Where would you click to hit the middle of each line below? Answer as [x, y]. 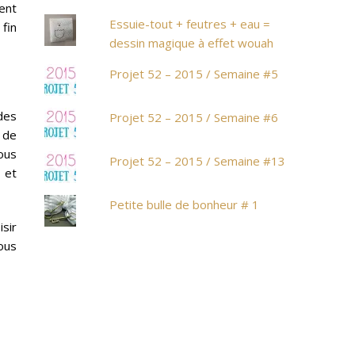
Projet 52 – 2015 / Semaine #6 [194, 117]
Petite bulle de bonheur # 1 [185, 204]
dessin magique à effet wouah [192, 43]
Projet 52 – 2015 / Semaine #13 [198, 161]
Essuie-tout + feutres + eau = [190, 24]
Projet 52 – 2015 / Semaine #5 [194, 74]
